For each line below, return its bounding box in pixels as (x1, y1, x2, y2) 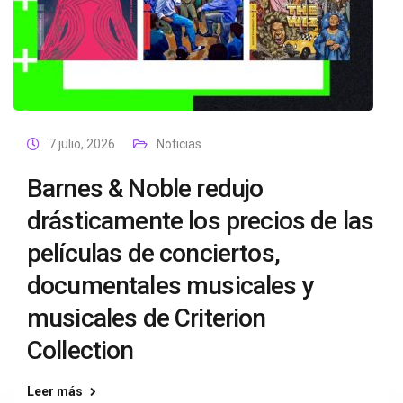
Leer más (27, 384, 83, 399)
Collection (27, 336, 134, 365)
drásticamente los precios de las (27, 206, 374, 236)
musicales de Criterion (27, 303, 266, 333)
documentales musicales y (27, 271, 314, 300)
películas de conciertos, (27, 238, 280, 268)
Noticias (157, 137, 201, 151)
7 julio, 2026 (49, 137, 115, 151)
